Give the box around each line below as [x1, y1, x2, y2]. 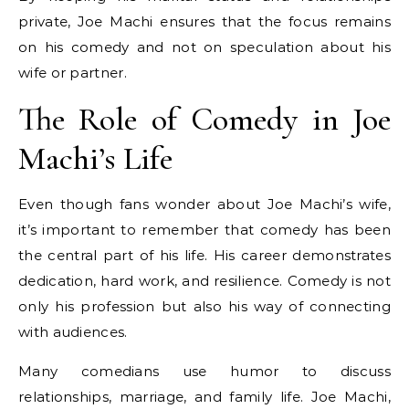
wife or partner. [18, 64, 127, 82]
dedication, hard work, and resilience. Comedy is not [18, 272, 391, 290]
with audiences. [18, 323, 128, 341]
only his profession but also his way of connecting [18, 298, 391, 316]
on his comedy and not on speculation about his [18, 38, 391, 57]
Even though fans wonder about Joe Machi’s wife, [18, 195, 391, 214]
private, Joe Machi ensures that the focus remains [18, 13, 391, 31]
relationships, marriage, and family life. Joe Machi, [18, 388, 391, 406]
